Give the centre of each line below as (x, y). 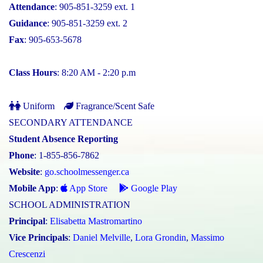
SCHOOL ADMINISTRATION (70, 204)
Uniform (38, 106)
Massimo (208, 237)
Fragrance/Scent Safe (114, 106)
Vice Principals (38, 237)
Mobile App (32, 188)
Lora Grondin (161, 237)
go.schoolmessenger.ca (87, 171)
